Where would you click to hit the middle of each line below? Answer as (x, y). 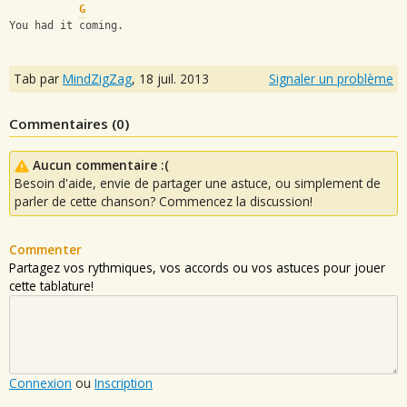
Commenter (45, 249)
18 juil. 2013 (174, 78)
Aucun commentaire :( (101, 164)
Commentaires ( (63, 123)
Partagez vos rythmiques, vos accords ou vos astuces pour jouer (197, 267)
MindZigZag (97, 78)
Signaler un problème (331, 78)
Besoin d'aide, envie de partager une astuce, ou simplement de (198, 183)
